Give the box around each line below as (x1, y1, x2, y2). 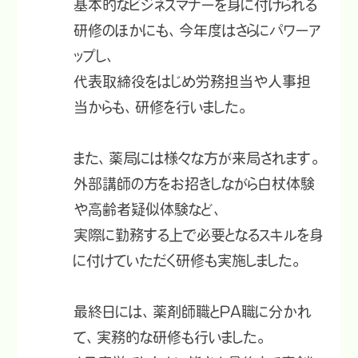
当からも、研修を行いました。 (74, 100, 249, 115)
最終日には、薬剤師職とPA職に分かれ (74, 304, 312, 320)
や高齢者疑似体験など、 (74, 202, 225, 217)
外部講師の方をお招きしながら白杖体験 (74, 177, 316, 192)
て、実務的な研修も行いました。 (74, 330, 268, 345)
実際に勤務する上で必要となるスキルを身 (74, 228, 324, 243)
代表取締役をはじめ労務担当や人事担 (74, 74, 312, 89)
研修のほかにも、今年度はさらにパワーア (74, 23, 322, 38)
